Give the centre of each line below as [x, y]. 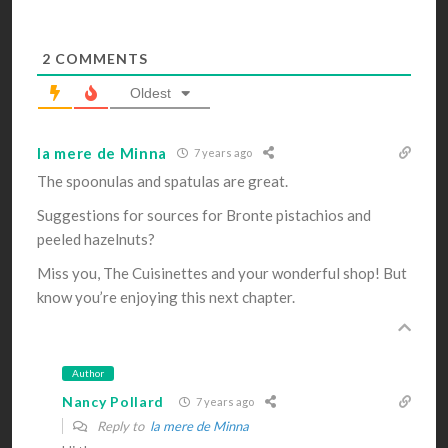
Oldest [150, 92]
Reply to [122, 425]
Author [88, 372]
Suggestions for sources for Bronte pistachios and [204, 214]
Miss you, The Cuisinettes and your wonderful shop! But [222, 272]
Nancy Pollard [113, 402]
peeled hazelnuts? [96, 238]
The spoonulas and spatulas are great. [162, 180]
